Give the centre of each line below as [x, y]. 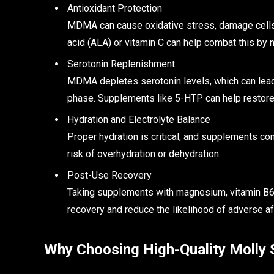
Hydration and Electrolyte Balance [139, 120]
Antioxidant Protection [115, 9]
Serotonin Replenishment [121, 64]
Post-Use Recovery [109, 176]
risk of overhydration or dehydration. [144, 154]
